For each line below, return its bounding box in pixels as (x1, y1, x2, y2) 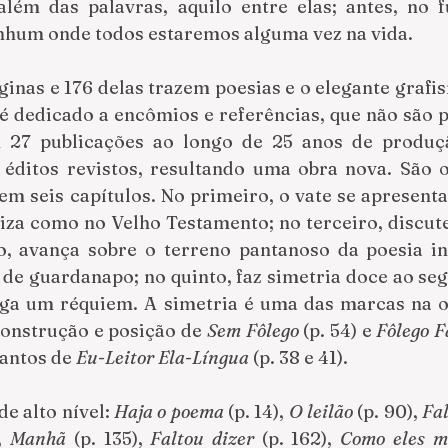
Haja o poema (114, 399, 224, 423)
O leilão (288, 399, 354, 423)
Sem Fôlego (206, 318, 299, 342)
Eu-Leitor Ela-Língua (76, 345, 253, 369)
